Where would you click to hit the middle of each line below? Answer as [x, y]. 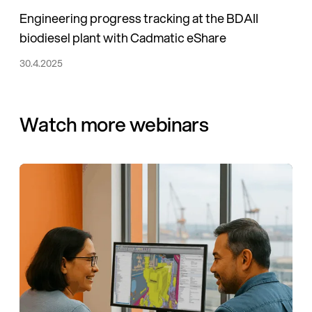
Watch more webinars [114, 124]
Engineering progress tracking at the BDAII [139, 18]
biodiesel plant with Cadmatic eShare [123, 37]
